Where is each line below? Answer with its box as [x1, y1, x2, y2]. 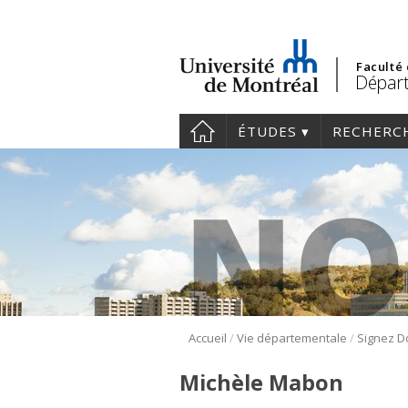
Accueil [189, 330, 227, 347]
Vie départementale [237, 330, 347, 347]
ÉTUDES [238, 122, 297, 140]
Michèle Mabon [179, 368, 343, 398]
